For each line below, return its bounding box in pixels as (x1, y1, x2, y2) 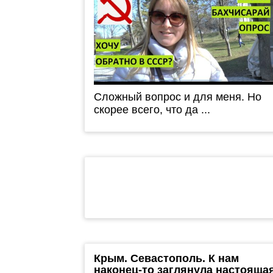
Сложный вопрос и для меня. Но (93, 90, 261, 103)
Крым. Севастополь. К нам (93, 252, 239, 264)
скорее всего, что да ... (93, 103, 210, 116)
